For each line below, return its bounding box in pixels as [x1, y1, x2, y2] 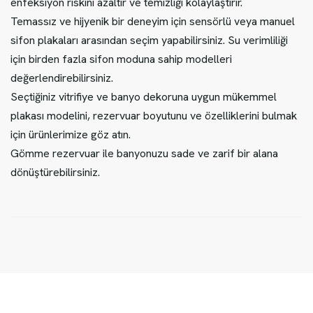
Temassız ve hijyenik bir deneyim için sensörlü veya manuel [10, 14, 295, 29]
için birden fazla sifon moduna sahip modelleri [10, 52, 232, 67]
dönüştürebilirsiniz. [10, 165, 100, 180]
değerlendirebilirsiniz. [10, 71, 113, 86]
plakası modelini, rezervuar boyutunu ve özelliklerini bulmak [10, 108, 297, 124]
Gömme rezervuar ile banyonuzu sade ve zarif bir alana [10, 146, 278, 161]
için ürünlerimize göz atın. [10, 127, 131, 143]
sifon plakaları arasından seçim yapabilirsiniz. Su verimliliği [10, 33, 288, 48]
